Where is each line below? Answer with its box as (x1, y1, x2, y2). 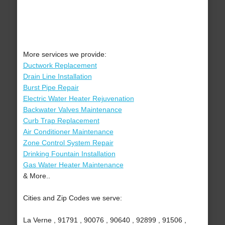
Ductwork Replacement (23, 61, 97, 70)
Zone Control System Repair (23, 139, 114, 147)
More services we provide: (23, 50, 106, 59)
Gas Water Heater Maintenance (23, 161, 124, 169)
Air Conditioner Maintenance (23, 128, 114, 136)
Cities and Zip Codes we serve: (23, 194, 122, 202)
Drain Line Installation (23, 72, 92, 81)
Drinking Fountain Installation (23, 150, 116, 158)
